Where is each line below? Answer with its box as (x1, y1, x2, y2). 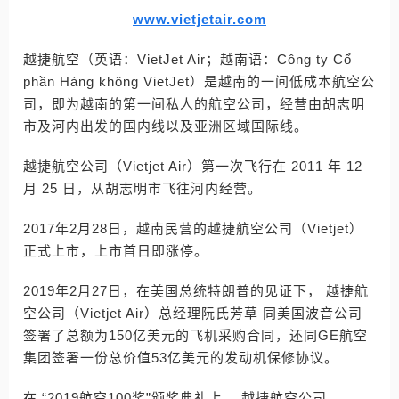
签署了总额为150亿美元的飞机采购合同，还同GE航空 (23, 328, 368, 343)
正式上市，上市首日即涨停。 (23, 243, 208, 258)
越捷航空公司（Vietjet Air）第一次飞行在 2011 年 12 (23, 159, 362, 174)
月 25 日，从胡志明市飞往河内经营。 (23, 181, 262, 196)
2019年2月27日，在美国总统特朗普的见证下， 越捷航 (23, 283, 369, 298)
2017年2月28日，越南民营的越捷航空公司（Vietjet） (23, 221, 363, 236)
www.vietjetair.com (133, 12, 266, 27)
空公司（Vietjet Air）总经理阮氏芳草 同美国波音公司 (23, 305, 362, 321)
